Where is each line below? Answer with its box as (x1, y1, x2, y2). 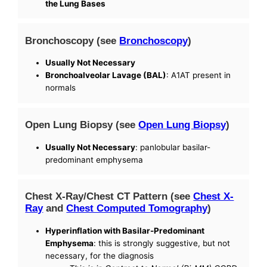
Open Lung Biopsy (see (25, 119, 139, 131)
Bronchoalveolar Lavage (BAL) (45, 70, 167, 80)
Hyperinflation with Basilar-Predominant (45, 225, 205, 235)
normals (45, 83, 76, 93)
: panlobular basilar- (135, 142, 211, 152)
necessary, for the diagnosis (45, 250, 154, 260)
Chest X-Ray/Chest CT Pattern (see (25, 190, 194, 203)
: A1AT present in (166, 70, 231, 80)
